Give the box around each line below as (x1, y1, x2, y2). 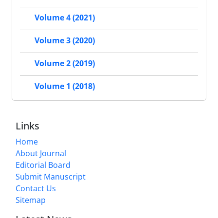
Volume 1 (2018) (35, 81, 95, 92)
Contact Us (16, 183, 56, 194)
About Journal (16, 148, 66, 159)
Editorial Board (16, 160, 71, 170)
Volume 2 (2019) (35, 58, 95, 69)
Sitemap (16, 195, 46, 205)
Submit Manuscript (16, 171, 86, 182)
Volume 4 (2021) (35, 12, 95, 23)
